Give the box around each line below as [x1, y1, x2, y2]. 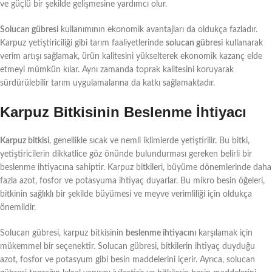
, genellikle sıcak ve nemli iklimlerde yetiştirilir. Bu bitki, [49, 136, 250, 145]
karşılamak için [196, 228, 253, 237]
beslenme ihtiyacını [126, 228, 196, 237]
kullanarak [223, 38, 263, 47]
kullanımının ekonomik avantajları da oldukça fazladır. [58, 25, 257, 34]
